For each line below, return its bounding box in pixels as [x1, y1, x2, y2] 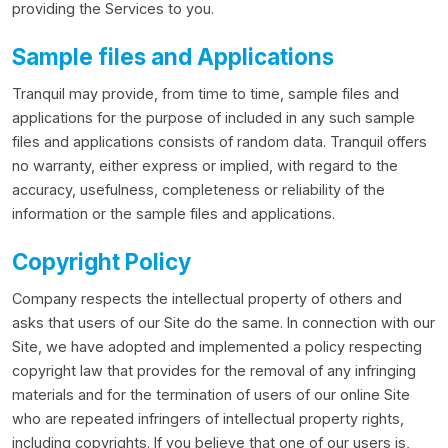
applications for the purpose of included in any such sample [12, 109, 415, 126]
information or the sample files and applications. [12, 205, 335, 222]
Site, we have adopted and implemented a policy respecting [12, 338, 422, 355]
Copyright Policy [12, 248, 191, 275]
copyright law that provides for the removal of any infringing [12, 362, 416, 379]
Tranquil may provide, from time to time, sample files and [12, 85, 399, 102]
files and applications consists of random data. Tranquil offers [12, 133, 427, 150]
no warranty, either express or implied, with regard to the [12, 157, 398, 174]
